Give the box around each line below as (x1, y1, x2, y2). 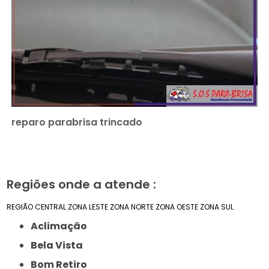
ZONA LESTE (68, 202, 109, 213)
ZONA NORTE (110, 202, 154, 213)
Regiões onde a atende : (7, 176, 157, 193)
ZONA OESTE (156, 202, 199, 213)
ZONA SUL (200, 202, 234, 213)
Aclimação (38, 219, 88, 234)
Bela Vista (37, 238, 83, 253)
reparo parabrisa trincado (11, 115, 143, 130)
